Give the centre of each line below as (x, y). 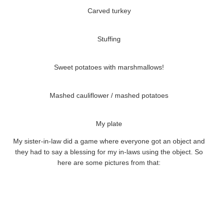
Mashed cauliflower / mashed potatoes (109, 96)
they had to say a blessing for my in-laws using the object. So (109, 152)
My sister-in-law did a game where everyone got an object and (109, 141)
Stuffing (109, 39)
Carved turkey (109, 11)
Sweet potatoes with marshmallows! (109, 67)
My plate (109, 124)
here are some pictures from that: (109, 163)
